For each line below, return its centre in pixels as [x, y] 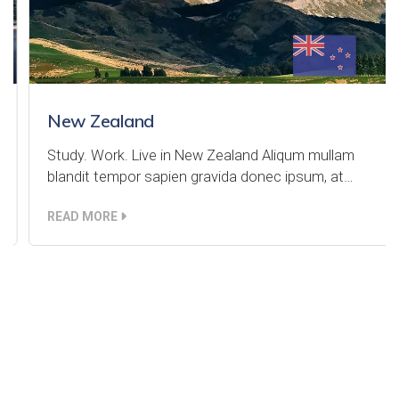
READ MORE [74, 217]
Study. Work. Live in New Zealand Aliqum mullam [191, 156]
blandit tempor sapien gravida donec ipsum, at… [191, 177]
